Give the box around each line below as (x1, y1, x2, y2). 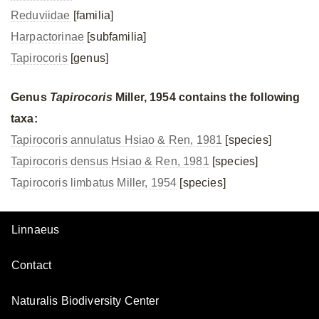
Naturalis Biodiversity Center (11, 295, 159, 307)
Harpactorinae (11, 31, 85, 43)
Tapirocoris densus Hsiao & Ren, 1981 (11, 155, 209, 167)
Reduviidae (11, 9, 70, 21)
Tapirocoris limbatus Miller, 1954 (11, 177, 177, 189)
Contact (11, 259, 52, 271)
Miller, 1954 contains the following (112, 91, 300, 103)
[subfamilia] (84, 31, 147, 43)
